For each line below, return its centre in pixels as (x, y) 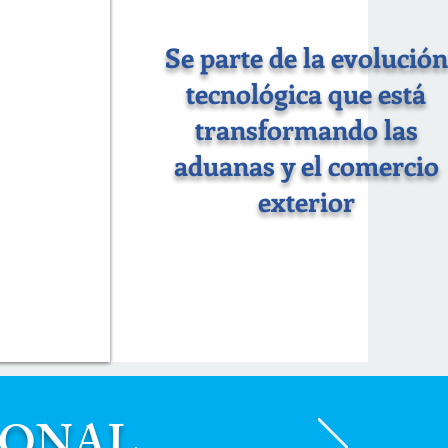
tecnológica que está (306, 93)
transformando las (306, 129)
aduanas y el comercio (306, 165)
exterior (306, 201)
